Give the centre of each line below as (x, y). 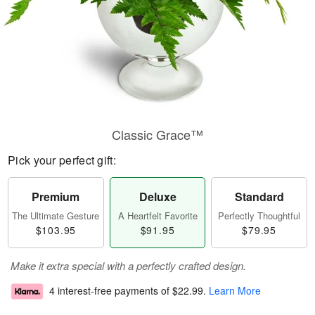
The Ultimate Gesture (56, 216)
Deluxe (157, 197)
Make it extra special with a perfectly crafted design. (128, 265)
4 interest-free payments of (111, 291)
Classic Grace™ (157, 134)
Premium (56, 197)
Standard (259, 197)
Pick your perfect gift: (62, 160)
